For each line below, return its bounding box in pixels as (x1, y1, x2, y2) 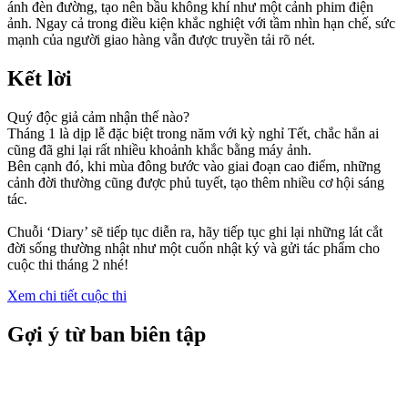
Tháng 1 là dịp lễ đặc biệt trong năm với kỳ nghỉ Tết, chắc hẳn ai (7, 125, 379, 141)
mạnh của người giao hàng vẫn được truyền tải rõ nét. (7, 32, 315, 47)
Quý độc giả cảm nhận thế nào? (7, 108, 189, 125)
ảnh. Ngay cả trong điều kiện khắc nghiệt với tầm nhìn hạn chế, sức (7, 15, 395, 31)
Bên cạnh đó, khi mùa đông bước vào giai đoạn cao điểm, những (7, 158, 381, 174)
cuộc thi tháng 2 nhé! (7, 256, 128, 272)
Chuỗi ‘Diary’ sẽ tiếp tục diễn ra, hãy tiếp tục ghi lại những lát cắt (7, 223, 382, 240)
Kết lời (7, 66, 72, 90)
